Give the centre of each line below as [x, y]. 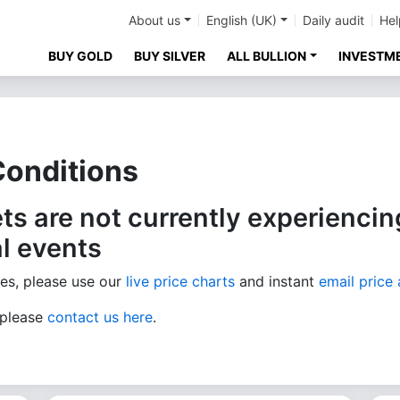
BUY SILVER [170, 56]
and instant [277, 281]
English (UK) [242, 20]
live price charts [180, 281]
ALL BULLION [267, 56]
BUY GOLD [81, 56]
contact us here [100, 317]
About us [155, 20]
